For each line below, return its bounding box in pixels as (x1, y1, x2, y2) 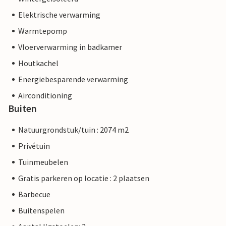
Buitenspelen (18, 205, 65, 216)
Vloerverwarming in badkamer (18, 42, 122, 52)
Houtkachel (18, 58, 59, 69)
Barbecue (18, 189, 50, 200)
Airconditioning (18, 90, 72, 101)
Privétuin (18, 141, 50, 151)
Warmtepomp (18, 26, 67, 36)
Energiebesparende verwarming (18, 74, 128, 85)
